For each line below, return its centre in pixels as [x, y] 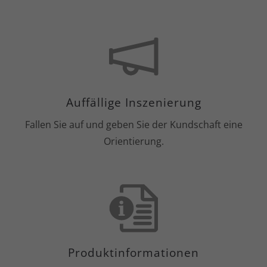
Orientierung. [133, 142]
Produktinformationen [133, 253]
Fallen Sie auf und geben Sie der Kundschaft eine [133, 125]
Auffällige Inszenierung [133, 103]
